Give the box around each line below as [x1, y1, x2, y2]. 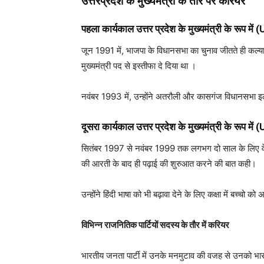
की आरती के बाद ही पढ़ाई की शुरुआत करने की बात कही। [81, 158, 256, 169]
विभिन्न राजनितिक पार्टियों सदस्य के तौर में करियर [81, 219, 229, 230]
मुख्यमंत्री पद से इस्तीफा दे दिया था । [81, 60, 196, 71]
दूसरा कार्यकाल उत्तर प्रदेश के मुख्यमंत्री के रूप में [81, 121, 253, 133]
